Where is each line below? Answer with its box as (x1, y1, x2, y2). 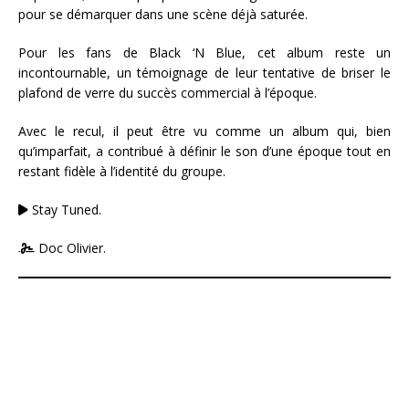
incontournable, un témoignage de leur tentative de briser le (18, 64, 391, 82)
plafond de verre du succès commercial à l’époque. (18, 84, 317, 102)
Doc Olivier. (35, 239, 106, 257)
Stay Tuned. (28, 201, 101, 219)
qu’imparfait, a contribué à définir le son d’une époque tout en (18, 142, 391, 161)
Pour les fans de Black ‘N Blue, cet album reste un (18, 44, 391, 62)
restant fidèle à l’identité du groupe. (18, 163, 225, 181)
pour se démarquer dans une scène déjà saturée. (18, 5, 308, 24)
